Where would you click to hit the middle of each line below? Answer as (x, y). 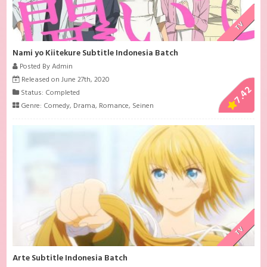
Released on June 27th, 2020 (65, 80)
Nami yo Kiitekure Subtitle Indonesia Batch (96, 54)
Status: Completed (50, 93)
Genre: (32, 106)
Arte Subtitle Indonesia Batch (70, 259)
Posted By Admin (46, 67)
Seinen (143, 106)
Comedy (57, 106)
